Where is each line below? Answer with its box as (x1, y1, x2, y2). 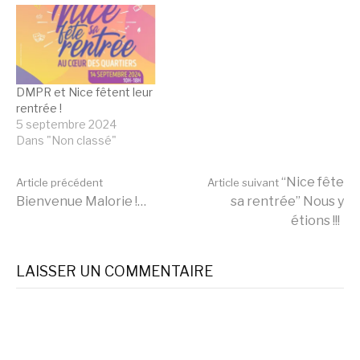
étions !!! (291, 213, 340, 229)
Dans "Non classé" (16, 133, 117, 148)
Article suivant (207, 176, 279, 190)
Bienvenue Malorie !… (16, 194, 146, 210)
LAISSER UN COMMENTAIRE (16, 263, 213, 280)
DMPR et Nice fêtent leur (16, 85, 153, 100)
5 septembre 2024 (16, 117, 117, 132)
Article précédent (16, 176, 103, 190)
